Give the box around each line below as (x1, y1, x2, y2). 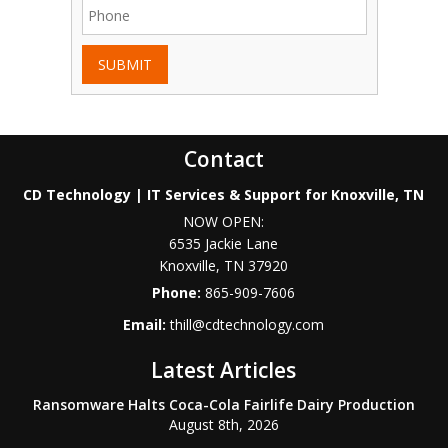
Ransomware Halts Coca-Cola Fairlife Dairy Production (32, 395, 415, 415)
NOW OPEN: (183, 212, 265, 232)
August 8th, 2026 (168, 415, 279, 435)
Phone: (152, 283, 206, 303)
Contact (183, 145, 264, 174)
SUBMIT (97, 55, 152, 75)
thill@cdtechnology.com (170, 315, 325, 335)
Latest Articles (151, 356, 297, 385)
